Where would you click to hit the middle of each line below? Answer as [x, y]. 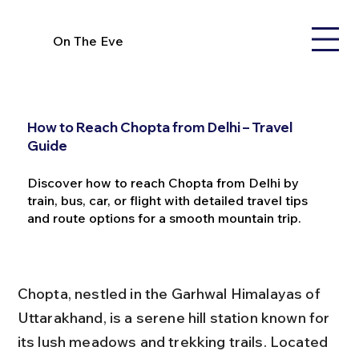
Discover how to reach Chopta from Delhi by [163, 182]
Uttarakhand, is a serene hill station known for [175, 317]
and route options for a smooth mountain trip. [164, 218]
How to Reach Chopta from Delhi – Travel [159, 127]
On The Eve [89, 40]
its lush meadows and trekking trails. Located [174, 341]
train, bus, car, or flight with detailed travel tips [167, 200]
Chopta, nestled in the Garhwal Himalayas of [170, 293]
